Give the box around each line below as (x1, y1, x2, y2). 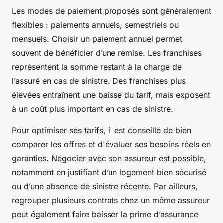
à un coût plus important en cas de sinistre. (12, 104, 173, 114)
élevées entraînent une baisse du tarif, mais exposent (12, 90, 210, 100)
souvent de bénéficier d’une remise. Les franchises (12, 48, 202, 58)
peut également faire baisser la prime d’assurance (12, 209, 198, 220)
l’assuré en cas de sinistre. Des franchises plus (12, 76, 186, 86)
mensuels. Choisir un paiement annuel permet (12, 34, 182, 44)
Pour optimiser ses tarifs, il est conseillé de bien (12, 125, 191, 136)
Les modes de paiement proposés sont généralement (12, 6, 211, 16)
